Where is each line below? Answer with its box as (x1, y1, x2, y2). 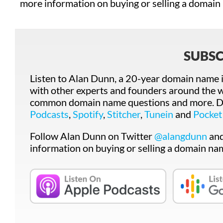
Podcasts (30, 108, 69, 120)
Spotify (73, 108, 103, 120)
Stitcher (107, 108, 140, 120)
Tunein (144, 108, 173, 120)
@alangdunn (154, 130, 207, 142)
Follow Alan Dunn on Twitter (30, 130, 154, 142)
